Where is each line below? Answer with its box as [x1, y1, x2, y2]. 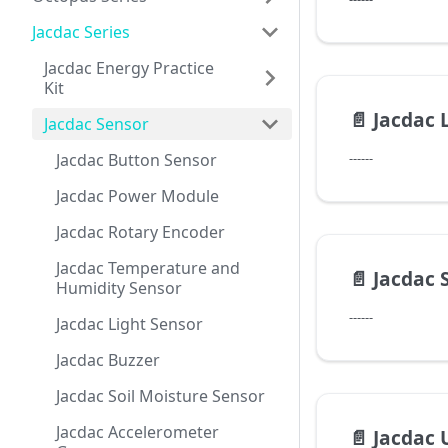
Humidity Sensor [56, 277, 182, 299]
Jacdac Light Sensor [56, 313, 203, 335]
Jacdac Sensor [44, 113, 149, 135]
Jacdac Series [32, 21, 130, 43]
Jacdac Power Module [56, 185, 219, 207]
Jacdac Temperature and [56, 257, 240, 279]
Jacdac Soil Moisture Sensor [56, 385, 265, 407]
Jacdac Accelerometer [56, 421, 219, 443]
